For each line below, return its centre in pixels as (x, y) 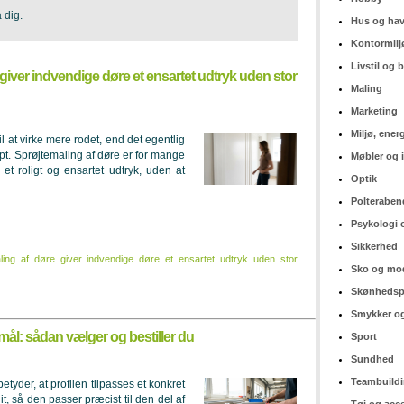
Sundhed (372, 359)
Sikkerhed (374, 246)
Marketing (374, 111)
